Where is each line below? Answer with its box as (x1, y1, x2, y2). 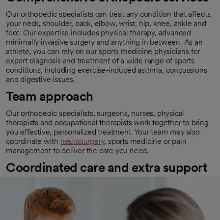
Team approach (6, 88, 96, 104)
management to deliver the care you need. (6, 146, 149, 156)
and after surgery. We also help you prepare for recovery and (6, 198, 207, 208)
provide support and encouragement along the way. (6, 208, 181, 218)
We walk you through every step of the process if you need (6, 180, 203, 190)
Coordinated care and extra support (6, 160, 207, 175)
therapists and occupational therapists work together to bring (6, 118, 209, 128)
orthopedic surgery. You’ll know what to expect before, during (6, 189, 212, 199)
